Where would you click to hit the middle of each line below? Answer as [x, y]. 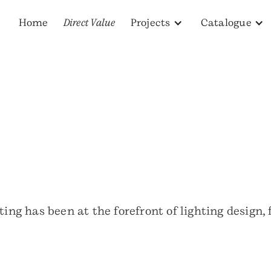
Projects [150, 23]
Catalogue [226, 23]
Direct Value [89, 23]
